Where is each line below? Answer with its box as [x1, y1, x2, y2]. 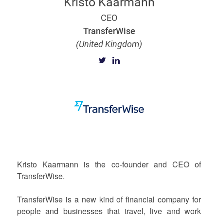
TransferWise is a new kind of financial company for [17, 194, 201, 205]
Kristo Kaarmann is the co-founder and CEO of [17, 159, 201, 170]
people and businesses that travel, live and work [17, 205, 201, 217]
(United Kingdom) [76, 39, 142, 49]
